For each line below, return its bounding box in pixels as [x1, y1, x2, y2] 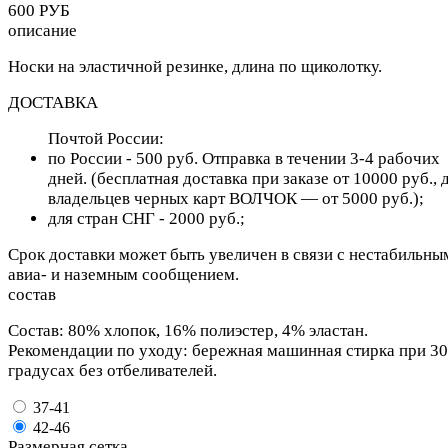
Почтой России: [48, 128, 164, 148]
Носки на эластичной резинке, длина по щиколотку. [8, 56, 382, 76]
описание [8, 20, 77, 40]
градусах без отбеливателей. [8, 360, 217, 380]
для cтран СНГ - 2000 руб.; [48, 208, 245, 228]
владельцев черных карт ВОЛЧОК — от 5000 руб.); [48, 188, 424, 208]
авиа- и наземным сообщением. [8, 264, 239, 284]
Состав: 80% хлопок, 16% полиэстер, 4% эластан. [8, 320, 368, 340]
